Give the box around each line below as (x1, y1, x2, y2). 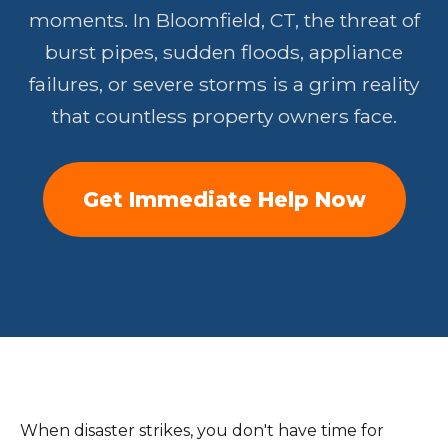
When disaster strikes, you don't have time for (20, 421, 384, 440)
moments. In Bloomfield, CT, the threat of (28, 8, 420, 32)
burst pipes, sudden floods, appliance (45, 40, 403, 64)
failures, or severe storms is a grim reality (29, 72, 419, 96)
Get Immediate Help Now (82, 187, 366, 212)
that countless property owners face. (51, 104, 397, 128)
